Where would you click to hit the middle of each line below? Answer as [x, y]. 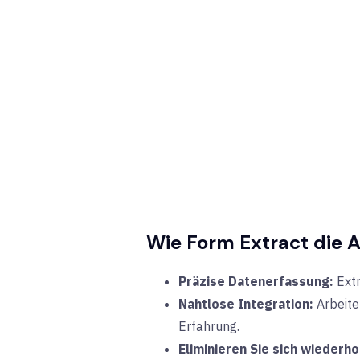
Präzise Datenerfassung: [258, 281]
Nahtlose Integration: [246, 303]
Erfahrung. [209, 326]
